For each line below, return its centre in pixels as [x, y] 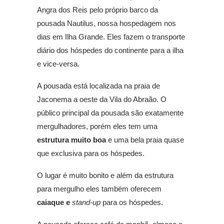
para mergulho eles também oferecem [99, 189]
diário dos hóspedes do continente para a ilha [110, 50]
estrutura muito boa [71, 140]
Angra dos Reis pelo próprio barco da [97, 10]
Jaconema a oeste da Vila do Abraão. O [102, 99]
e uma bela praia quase [145, 140]
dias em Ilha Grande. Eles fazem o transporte [111, 37]
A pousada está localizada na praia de [98, 86]
